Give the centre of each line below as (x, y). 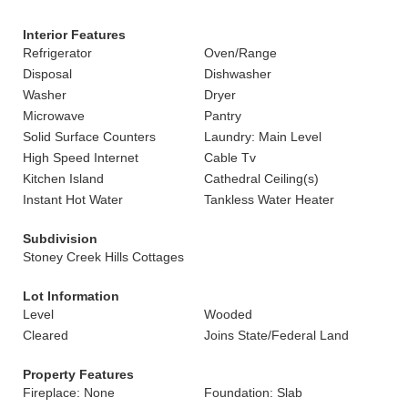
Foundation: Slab (253, 393)
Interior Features (74, 35)
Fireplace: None (69, 393)
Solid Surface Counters (89, 137)
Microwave (54, 116)
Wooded (228, 314)
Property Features (78, 374)
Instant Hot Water (73, 199)
